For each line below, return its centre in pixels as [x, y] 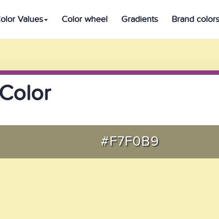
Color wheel [85, 19]
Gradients [140, 19]
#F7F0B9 [130, 142]
